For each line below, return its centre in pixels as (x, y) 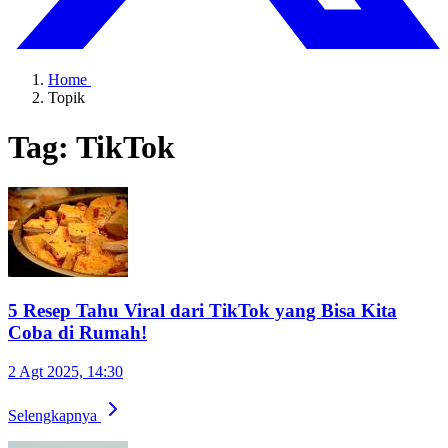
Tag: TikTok (91, 146)
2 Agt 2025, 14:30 (65, 371)
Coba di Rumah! (77, 333)
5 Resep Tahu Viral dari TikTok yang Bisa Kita (202, 311)
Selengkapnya (54, 415)
